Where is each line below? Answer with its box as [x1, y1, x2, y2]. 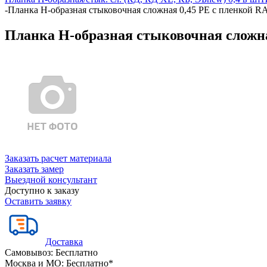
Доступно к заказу [5, 185, 79, 195]
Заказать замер [5, 163, 64, 174]
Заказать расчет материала [5, 153, 111, 163]
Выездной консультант [5, 174, 97, 185]
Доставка [45, 236, 83, 247]
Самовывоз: [5, 247, 53, 257]
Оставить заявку [5, 195, 72, 206]
